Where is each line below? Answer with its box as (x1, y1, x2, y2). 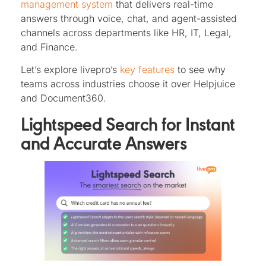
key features (120, 64, 175, 76)
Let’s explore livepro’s (21, 64, 120, 76)
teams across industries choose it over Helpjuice (21, 78, 235, 90)
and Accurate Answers (21, 129, 186, 156)
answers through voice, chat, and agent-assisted (21, 12, 237, 24)
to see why (175, 64, 226, 76)
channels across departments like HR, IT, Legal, (21, 26, 232, 39)
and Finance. (21, 40, 78, 53)
